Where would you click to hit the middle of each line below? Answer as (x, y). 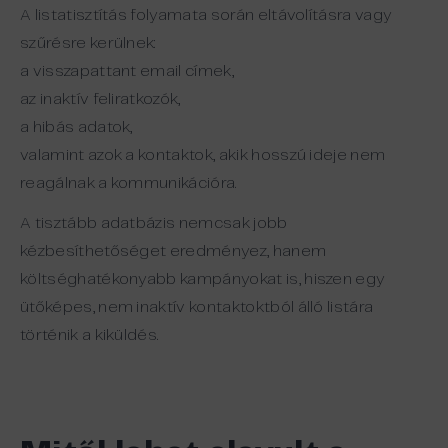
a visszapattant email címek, (127, 71)
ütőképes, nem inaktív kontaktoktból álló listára (197, 307)
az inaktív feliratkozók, (100, 99)
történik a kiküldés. (89, 335)
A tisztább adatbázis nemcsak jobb (154, 223)
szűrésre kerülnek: (88, 43)
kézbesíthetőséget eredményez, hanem (173, 251)
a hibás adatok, (76, 127)
